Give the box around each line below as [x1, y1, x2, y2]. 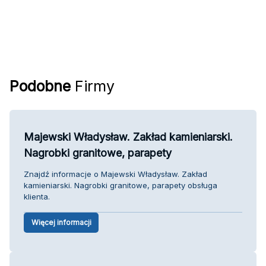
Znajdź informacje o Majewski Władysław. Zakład [24, 169, 207, 179]
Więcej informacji [31, 217, 91, 227]
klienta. [24, 191, 50, 201]
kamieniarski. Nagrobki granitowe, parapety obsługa [24, 180, 217, 190]
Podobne [9, 77, 71, 95]
